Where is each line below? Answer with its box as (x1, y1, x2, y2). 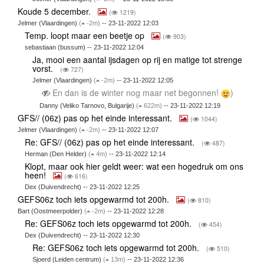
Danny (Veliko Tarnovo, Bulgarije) (39, 101, 137, 109)
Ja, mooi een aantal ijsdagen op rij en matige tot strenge (32, 53, 242, 65)
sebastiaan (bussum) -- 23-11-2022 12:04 (25, 43, 144, 51)
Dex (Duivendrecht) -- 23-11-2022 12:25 (25, 183, 140, 190)
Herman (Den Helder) (25, 150, 89, 157)
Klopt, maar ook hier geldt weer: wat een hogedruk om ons (25, 160, 244, 172)
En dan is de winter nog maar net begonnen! (50, 86, 222, 98)
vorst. (32, 62, 55, 74)
